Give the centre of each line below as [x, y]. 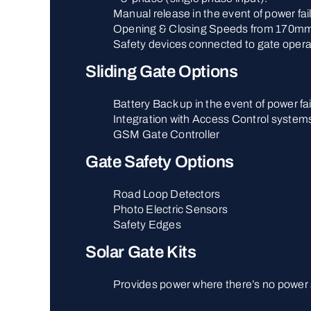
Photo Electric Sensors [170, 209]
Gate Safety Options [160, 161]
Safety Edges [147, 224]
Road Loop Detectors [167, 194]
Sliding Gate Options [161, 71]
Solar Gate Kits [141, 252]
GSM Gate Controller [166, 134]
